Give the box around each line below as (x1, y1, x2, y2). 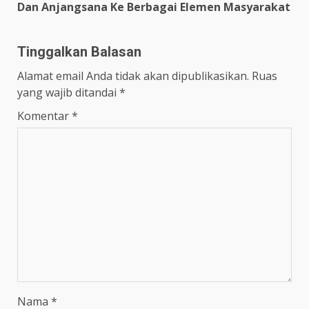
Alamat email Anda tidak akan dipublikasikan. (17, 68, 249, 84)
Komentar (17, 108, 72, 124)
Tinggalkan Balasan (17, 43, 141, 61)
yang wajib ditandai (17, 85, 119, 101)
